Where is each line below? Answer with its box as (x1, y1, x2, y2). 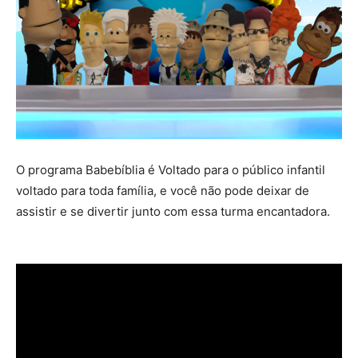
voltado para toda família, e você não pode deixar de (16, 183, 309, 199)
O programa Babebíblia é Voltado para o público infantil (16, 162, 325, 178)
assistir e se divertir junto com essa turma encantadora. (16, 204, 330, 220)
